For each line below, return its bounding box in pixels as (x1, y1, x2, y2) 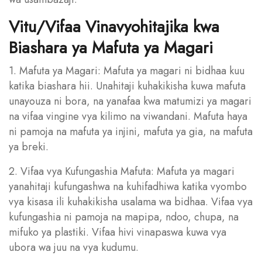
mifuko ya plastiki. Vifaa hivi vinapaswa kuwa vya (9, 224, 226, 240)
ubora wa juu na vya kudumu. (9, 239, 139, 255)
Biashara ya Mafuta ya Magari (9, 35, 213, 60)
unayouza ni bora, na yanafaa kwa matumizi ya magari (9, 93, 251, 109)
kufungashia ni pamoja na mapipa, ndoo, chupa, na (9, 209, 239, 225)
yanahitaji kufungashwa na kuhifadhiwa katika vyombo (9, 178, 247, 194)
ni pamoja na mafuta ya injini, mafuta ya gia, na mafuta (9, 123, 253, 139)
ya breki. (9, 139, 49, 154)
